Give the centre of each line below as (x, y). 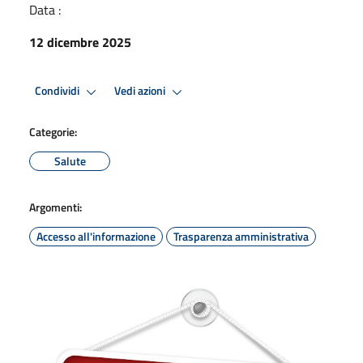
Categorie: (53, 131)
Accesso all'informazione (96, 236)
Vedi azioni (141, 91)
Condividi (58, 91)
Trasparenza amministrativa (241, 236)
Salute (70, 160)
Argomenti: (56, 207)
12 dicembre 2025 (80, 42)
